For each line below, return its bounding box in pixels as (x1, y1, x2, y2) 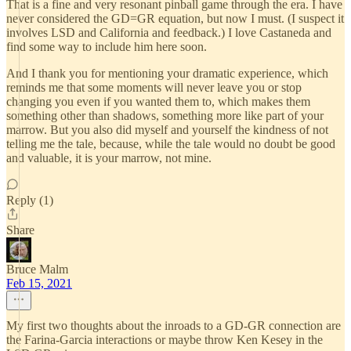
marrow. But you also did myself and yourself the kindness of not (6, 123, 328, 136)
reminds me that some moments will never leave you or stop (6, 81, 302, 94)
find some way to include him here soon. (6, 40, 207, 53)
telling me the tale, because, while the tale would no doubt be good (6, 137, 335, 150)
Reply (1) (6, 194, 53, 207)
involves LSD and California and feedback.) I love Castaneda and (6, 26, 331, 39)
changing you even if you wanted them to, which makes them (6, 95, 310, 108)
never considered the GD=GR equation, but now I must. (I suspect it (6, 12, 344, 25)
